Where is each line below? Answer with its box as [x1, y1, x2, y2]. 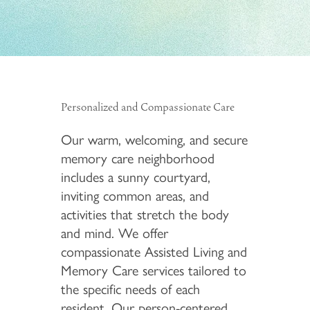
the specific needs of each [60, 281, 200, 298]
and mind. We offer [60, 225, 168, 242]
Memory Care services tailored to [60, 262, 246, 280]
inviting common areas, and [60, 188, 209, 205]
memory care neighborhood [60, 150, 215, 167]
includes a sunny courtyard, [60, 169, 210, 186]
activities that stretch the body [60, 206, 229, 224]
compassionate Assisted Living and [60, 244, 247, 261]
